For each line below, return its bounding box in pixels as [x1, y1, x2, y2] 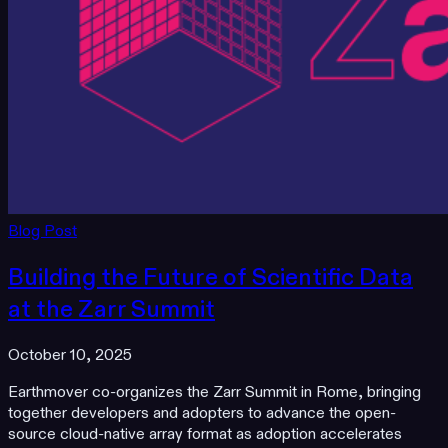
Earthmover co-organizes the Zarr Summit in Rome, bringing [8, 382, 421, 404]
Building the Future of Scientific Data [8, 261, 413, 294]
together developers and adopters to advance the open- [8, 403, 396, 425]
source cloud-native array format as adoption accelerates [8, 424, 402, 446]
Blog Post [8, 220, 77, 242]
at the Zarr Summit [8, 293, 215, 326]
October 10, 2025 [8, 345, 132, 367]
